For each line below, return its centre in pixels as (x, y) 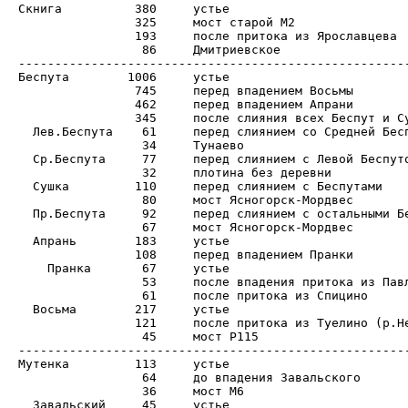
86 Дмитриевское (76, 49)
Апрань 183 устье (47, 240)
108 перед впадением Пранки (76, 254)
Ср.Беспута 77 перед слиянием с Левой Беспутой (62, 158)
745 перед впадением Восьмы (76, 90)
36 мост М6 (76, 391)
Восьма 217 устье (47, 309)
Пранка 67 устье (55, 268)
